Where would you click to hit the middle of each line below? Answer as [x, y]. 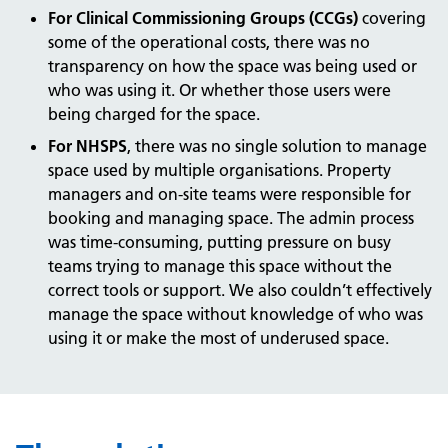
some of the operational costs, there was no [209, 42]
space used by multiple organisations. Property [219, 170]
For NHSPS [87, 146]
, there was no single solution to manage [277, 146]
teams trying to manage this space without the [220, 266]
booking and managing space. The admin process [231, 218]
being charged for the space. [154, 114]
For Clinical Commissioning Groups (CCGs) [205, 18]
